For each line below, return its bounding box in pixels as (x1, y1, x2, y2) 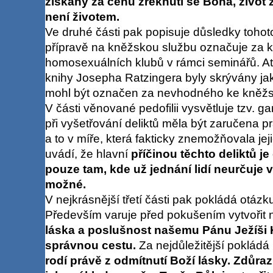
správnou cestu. (44, 238, 136, 252)
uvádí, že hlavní (44, 147, 131, 160)
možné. (44, 177, 86, 191)
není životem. (44, 10, 119, 23)
